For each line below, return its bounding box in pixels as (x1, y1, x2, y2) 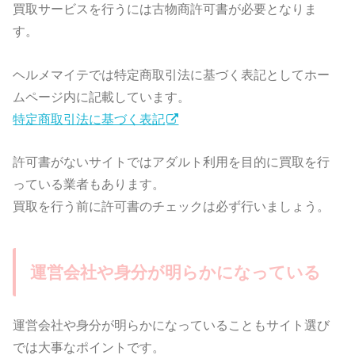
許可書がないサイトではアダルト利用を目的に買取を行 (13, 154, 330, 169)
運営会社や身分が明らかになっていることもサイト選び (13, 317, 330, 332)
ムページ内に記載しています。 (13, 89, 191, 104)
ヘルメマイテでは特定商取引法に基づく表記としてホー (13, 67, 330, 82)
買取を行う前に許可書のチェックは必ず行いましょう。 (13, 198, 330, 213)
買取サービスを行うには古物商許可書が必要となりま (13, 2, 318, 17)
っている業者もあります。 (13, 176, 166, 191)
